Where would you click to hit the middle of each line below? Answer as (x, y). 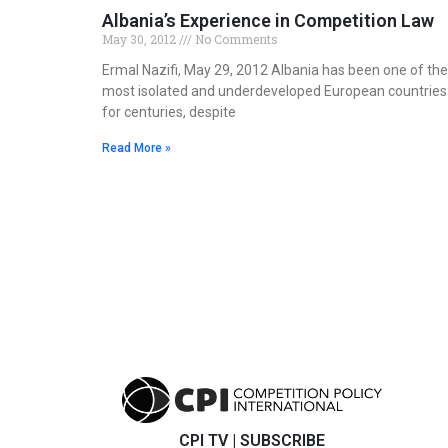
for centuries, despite (169, 111)
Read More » (136, 147)
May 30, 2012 (140, 38)
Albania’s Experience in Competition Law (268, 20)
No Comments (235, 38)
